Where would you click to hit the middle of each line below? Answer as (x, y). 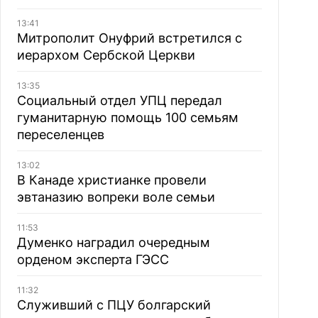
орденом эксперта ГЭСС (93, 259)
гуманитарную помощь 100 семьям (127, 117)
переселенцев (60, 135)
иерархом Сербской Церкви (106, 55)
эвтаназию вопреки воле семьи (116, 197)
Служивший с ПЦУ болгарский (114, 305)
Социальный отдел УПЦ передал (119, 100)
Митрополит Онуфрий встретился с (129, 38)
